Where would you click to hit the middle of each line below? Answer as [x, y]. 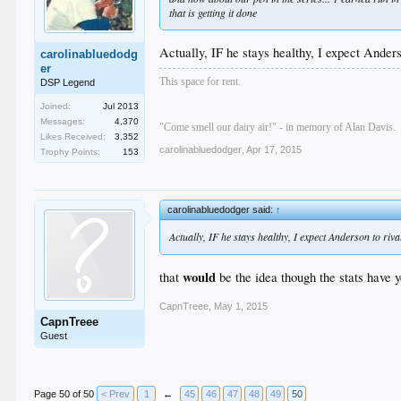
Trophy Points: [71, 152]
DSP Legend [68, 82]
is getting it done [222, 13]
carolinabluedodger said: [222, 209]
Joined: [56, 106]
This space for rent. [200, 81]
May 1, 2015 [241, 306]
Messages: [63, 121]
